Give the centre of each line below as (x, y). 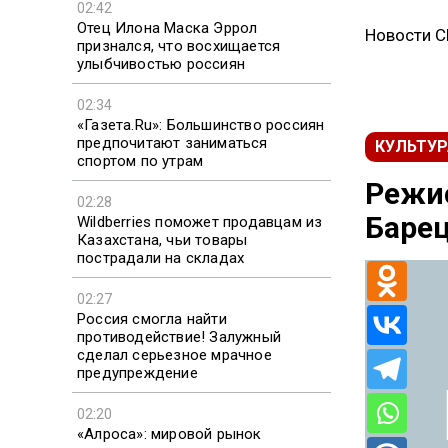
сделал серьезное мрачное (174, 354)
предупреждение (137, 372)
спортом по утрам (140, 160)
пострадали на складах (161, 257)
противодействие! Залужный (179, 336)
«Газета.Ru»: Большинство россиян (201, 124)
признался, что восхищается (179, 45)
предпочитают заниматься (172, 142)
